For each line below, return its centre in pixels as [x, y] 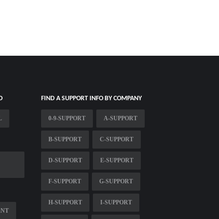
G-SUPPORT [116, 181]
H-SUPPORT [65, 202]
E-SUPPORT [117, 160]
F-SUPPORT [65, 181]
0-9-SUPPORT [67, 118]
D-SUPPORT [65, 160]
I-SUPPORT [116, 202]
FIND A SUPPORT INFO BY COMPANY [91, 98]
